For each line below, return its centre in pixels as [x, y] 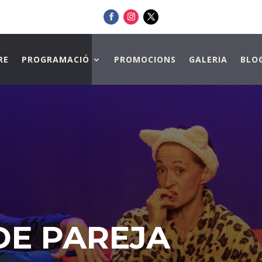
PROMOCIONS [145, 60]
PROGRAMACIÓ [55, 60]
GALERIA [208, 60]
